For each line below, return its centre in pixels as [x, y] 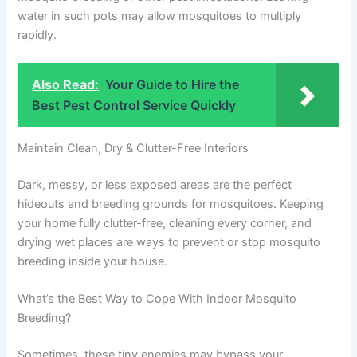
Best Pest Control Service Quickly [134, 106]
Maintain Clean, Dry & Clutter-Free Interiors [133, 149]
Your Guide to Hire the [173, 85]
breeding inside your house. [93, 261]
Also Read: [66, 85]
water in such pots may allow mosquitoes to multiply [160, 16]
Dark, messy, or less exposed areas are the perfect [155, 184]
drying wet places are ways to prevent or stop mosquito [169, 242]
